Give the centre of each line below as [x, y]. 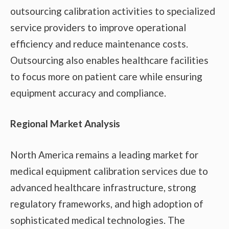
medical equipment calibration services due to [109, 171]
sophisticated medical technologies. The [98, 220]
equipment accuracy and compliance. [88, 93]
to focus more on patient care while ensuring [106, 76]
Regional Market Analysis [65, 124]
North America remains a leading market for [104, 154]
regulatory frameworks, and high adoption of [107, 203]
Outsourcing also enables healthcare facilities [109, 60]
